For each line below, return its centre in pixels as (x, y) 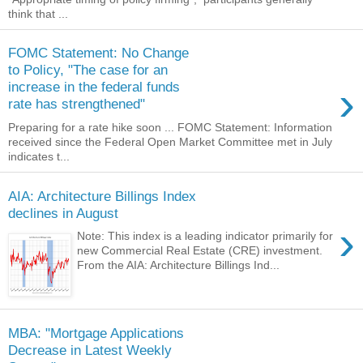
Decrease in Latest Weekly (90, 350)
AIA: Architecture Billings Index (102, 196)
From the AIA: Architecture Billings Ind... (179, 265)
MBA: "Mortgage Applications (96, 333)
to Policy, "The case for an (88, 70)
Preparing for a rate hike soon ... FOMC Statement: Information (170, 127)
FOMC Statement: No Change (98, 53)
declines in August (63, 213)
